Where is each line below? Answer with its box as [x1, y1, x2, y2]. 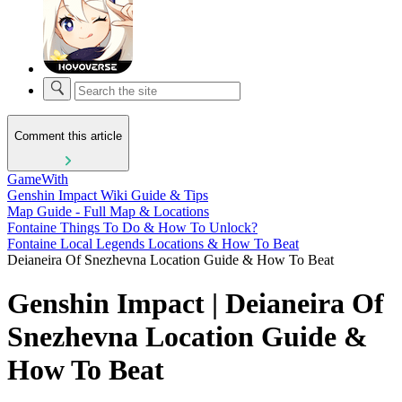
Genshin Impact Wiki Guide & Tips [7, 187, 208, 203]
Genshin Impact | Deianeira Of [7, 287, 384, 320]
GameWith [7, 170, 68, 187]
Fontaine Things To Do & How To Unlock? [7, 219, 258, 235]
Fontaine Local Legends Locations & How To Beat [7, 235, 299, 251]
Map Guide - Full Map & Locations [7, 203, 209, 219]
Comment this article [14, 129, 122, 144]
